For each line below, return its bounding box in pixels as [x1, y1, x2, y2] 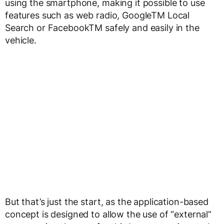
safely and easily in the [102, 22, 199, 33]
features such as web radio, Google [5, 10, 151, 21]
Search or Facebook [5, 22, 89, 33]
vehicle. [5, 35, 36, 46]
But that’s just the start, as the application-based [5, 196, 208, 207]
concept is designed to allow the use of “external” [5, 209, 211, 220]
